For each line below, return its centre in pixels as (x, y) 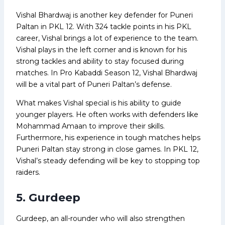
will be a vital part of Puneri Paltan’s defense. (94, 84)
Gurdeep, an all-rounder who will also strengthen (100, 218)
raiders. (28, 172)
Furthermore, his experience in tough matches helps (108, 137)
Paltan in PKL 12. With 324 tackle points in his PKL (104, 26)
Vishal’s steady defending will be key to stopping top (108, 160)
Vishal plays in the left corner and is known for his (101, 49)
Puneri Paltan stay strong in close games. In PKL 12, (107, 149)
